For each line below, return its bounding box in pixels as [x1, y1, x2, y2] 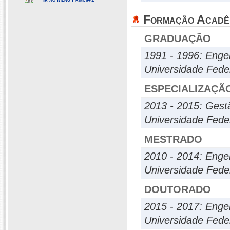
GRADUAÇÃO [144, 33, 211, 44]
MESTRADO [144, 133, 202, 145]
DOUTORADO [144, 184, 211, 195]
